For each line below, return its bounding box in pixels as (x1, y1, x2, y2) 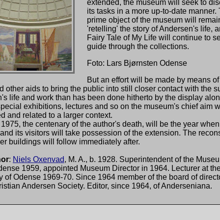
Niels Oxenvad (13, 155, 64, 164)
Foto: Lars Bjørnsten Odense (87, 59, 187, 67)
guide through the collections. (87, 42, 189, 51)
